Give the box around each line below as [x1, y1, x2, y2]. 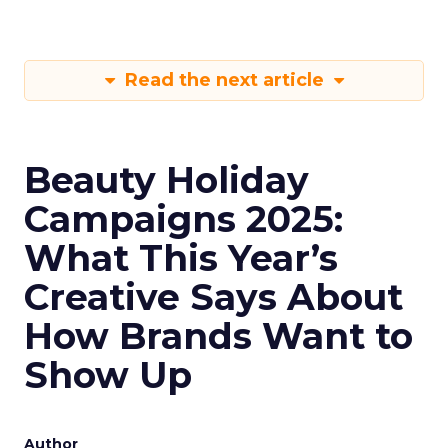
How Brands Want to [24, 314, 413, 358]
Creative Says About [24, 275, 403, 319]
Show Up [24, 353, 192, 397]
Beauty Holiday [24, 158, 309, 202]
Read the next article [119, 69, 329, 91]
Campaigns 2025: [24, 197, 343, 241]
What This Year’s [24, 236, 338, 280]
